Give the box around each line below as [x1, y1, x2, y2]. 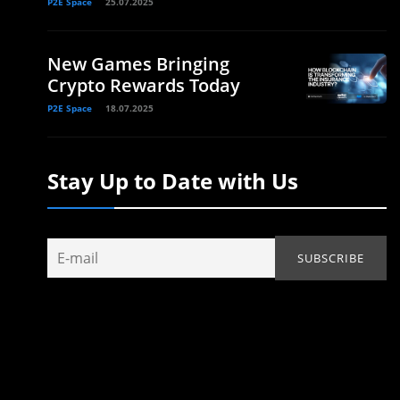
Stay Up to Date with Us [47, 165, 298, 196]
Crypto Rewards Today [47, 72, 240, 97]
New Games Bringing [47, 51, 229, 76]
